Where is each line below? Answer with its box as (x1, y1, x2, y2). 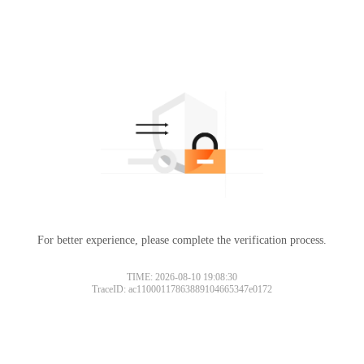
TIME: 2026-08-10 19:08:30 (127, 271, 237, 283)
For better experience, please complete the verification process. (37, 233, 327, 246)
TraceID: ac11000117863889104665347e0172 (92, 283, 272, 295)
